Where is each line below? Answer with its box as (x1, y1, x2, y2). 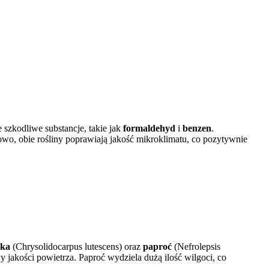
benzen (183, 122, 211, 133)
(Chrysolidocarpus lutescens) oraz (10, 241, 143, 252)
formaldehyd (123, 122, 175, 133)
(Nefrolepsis (172, 241, 220, 252)
